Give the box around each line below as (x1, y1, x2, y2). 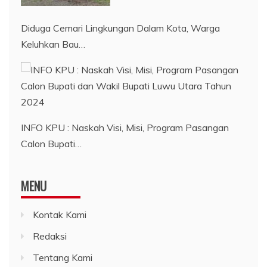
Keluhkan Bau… (21, 38, 85, 51)
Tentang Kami (33, 252, 92, 264)
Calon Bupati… (21, 138, 82, 150)
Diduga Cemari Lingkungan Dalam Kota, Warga (21, 22, 220, 35)
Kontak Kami (33, 209, 86, 221)
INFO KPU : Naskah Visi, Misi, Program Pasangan (21, 122, 229, 134)
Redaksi (33, 230, 67, 243)
